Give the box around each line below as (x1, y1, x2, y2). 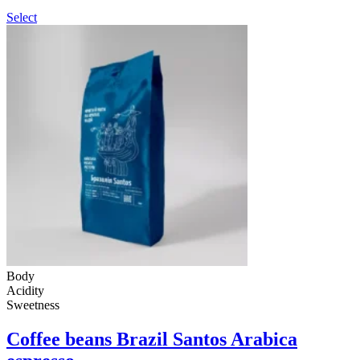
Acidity (6, 284, 44, 297)
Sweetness (6, 298, 59, 312)
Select (6, 10, 37, 24)
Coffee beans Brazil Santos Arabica (6, 328, 297, 350)
